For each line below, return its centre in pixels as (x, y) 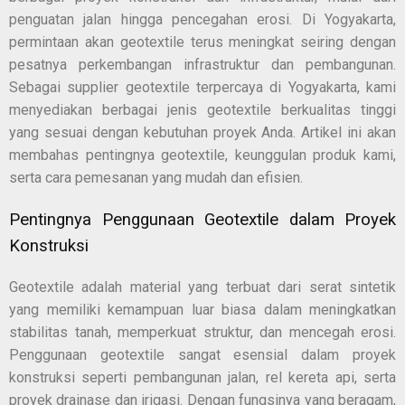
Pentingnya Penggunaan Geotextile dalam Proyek (202, 219)
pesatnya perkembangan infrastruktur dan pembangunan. (202, 64)
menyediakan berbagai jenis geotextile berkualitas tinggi (202, 109)
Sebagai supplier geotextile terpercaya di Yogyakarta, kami (202, 87)
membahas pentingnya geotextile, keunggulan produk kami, (202, 155)
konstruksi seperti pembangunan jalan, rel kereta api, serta (202, 378)
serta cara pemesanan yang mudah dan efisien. (156, 177)
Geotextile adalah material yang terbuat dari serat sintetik (202, 287)
